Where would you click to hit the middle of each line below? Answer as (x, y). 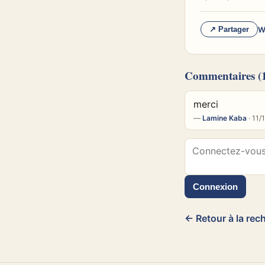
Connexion (215, 187)
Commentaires (220, 75)
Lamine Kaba (224, 118)
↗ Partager (229, 29)
